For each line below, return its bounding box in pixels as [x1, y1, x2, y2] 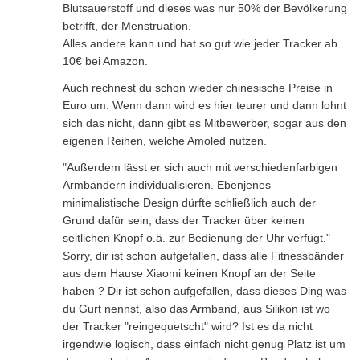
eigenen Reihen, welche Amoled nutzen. [63, 133, 267, 147]
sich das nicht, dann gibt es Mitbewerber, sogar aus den [63, 116, 346, 129]
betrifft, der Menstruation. [63, 18, 191, 32]
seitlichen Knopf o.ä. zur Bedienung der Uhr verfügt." [63, 231, 330, 244]
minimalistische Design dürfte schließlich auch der [63, 195, 316, 209]
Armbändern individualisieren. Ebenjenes [63, 178, 271, 191]
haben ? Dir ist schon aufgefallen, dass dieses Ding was [63, 284, 346, 297]
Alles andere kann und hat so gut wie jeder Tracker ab [63, 36, 337, 50]
